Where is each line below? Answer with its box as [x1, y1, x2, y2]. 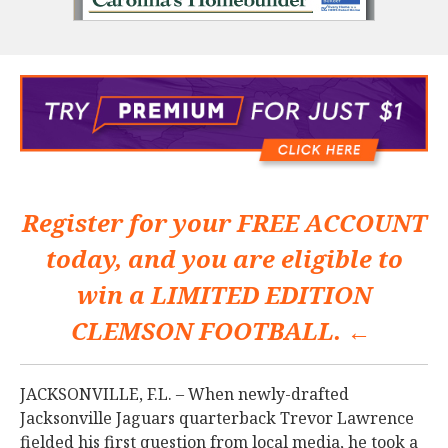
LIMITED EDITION [150, 278, 372, 312]
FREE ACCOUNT [236, 206, 427, 240]
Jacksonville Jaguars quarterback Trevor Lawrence [20, 407, 414, 430]
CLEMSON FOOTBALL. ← [71, 314, 377, 348]
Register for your [21, 206, 237, 240]
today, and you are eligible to [45, 242, 403, 276]
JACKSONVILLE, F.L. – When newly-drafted [20, 383, 349, 406]
